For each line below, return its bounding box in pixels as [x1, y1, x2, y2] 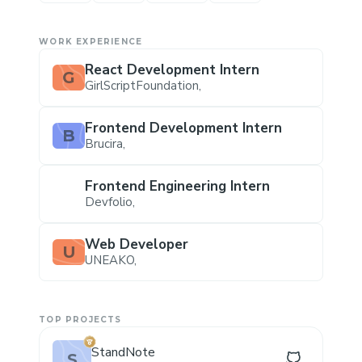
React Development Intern [85, 61, 260, 79]
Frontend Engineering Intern [85, 177, 271, 196]
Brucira [85, 136, 124, 152]
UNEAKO [85, 252, 135, 268]
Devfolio [85, 194, 133, 210]
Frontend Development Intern [85, 119, 283, 137]
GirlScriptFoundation [85, 78, 200, 94]
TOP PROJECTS [39, 314, 122, 325]
